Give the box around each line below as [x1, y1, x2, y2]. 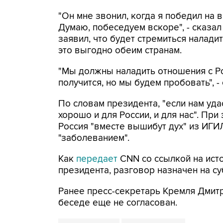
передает [76, 153, 120, 165]
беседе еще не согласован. [58, 197, 177, 209]
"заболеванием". [58, 132, 129, 144]
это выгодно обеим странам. [58, 45, 182, 56]
